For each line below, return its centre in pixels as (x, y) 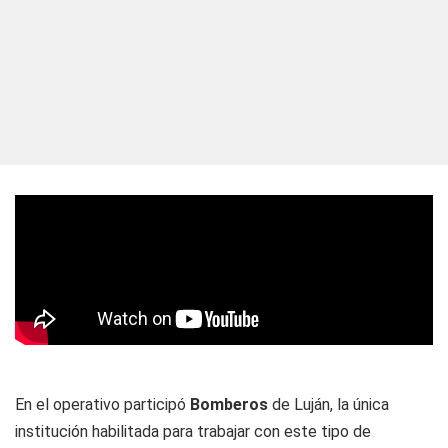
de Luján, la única (328, 404)
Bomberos (229, 404)
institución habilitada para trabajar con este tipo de (193, 431)
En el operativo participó (102, 404)
